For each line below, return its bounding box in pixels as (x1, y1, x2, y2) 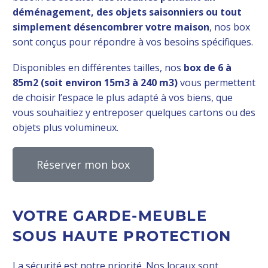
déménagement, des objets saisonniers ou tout (13, 5, 242, 19)
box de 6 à (184, 60, 232, 74)
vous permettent (178, 75, 255, 89)
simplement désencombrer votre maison (13, 20, 209, 33)
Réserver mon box (36, 157, 130, 172)
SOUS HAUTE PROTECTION (13, 227, 232, 245)
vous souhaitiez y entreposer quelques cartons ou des (13, 105, 255, 119)
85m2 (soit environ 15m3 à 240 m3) (13, 75, 178, 89)
